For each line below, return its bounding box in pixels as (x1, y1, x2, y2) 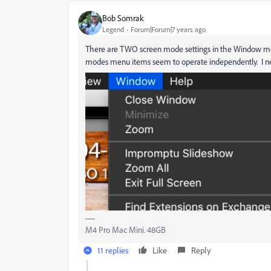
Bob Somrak (102, 12, 144, 23)
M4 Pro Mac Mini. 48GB (85, 224, 166, 235)
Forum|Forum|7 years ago (131, 24, 206, 34)
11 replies (97, 244, 128, 255)
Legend (102, 24, 124, 34)
